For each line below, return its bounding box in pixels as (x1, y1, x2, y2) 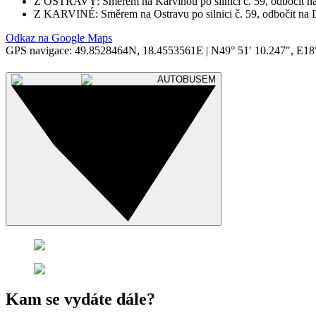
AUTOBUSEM (157, 73, 216, 85)
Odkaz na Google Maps (6, 32, 112, 44)
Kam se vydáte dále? (6, 289, 155, 308)
